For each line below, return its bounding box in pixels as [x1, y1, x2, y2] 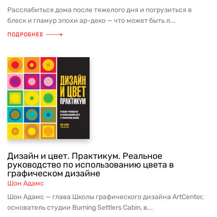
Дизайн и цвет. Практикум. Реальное [7, 151, 162, 161]
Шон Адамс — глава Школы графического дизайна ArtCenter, [7, 193, 203, 201]
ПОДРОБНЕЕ [7, 31, 44, 38]
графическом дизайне [7, 168, 100, 179]
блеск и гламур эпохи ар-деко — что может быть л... [7, 16, 176, 25]
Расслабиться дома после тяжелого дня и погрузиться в [7, 6, 192, 14]
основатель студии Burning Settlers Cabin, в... [7, 203, 153, 212]
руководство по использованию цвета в [7, 159, 174, 170]
